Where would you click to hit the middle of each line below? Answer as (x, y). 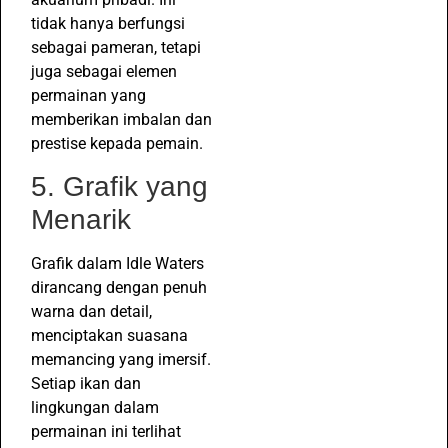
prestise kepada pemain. (117, 143)
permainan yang (88, 95)
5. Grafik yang (119, 186)
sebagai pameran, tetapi (116, 47)
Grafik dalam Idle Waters (117, 263)
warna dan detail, (91, 311)
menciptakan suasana (109, 335)
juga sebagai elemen (104, 71)
